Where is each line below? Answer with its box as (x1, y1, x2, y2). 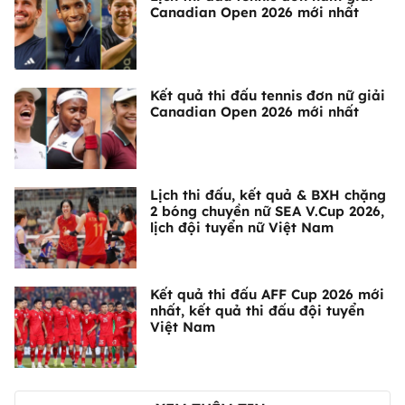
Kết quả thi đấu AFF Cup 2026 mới (150, 286, 384, 304)
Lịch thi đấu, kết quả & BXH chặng (150, 186, 386, 204)
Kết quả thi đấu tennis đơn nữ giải (150, 87, 385, 105)
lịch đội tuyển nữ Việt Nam (150, 219, 334, 237)
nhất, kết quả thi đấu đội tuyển (150, 302, 364, 320)
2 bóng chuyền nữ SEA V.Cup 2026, (150, 202, 384, 221)
